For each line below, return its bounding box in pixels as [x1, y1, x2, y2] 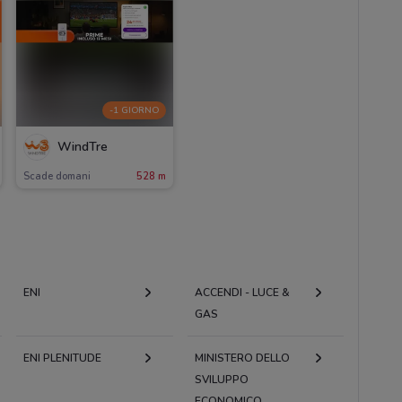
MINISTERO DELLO [194, 350, 290, 365]
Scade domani [22, 169, 91, 183]
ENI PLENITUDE [22, 350, 101, 365]
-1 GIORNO [109, 104, 159, 118]
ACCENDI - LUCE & [194, 284, 290, 300]
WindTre [57, 138, 108, 156]
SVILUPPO [194, 371, 249, 387]
